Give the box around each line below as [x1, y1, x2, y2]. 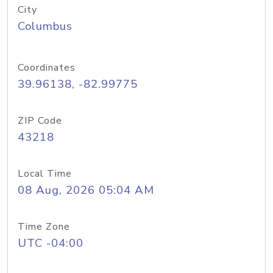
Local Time [18, 167, 72, 180]
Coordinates [18, 61, 76, 74]
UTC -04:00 [18, 235, 83, 251]
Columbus [18, 18, 73, 34]
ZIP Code [18, 114, 62, 127]
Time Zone [18, 220, 70, 233]
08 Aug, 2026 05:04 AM [18, 182, 154, 198]
